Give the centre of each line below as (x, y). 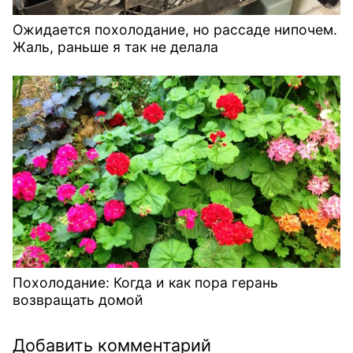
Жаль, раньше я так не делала (115, 46)
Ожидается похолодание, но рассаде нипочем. (175, 29)
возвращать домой (78, 300)
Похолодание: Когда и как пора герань (145, 283)
